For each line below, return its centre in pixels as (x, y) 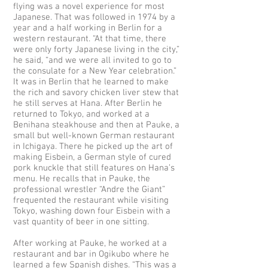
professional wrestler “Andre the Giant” (89, 190)
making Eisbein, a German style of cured (92, 157)
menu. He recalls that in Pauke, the (82, 179)
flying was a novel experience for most (89, 7)
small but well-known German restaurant (94, 136)
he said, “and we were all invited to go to (92, 60)
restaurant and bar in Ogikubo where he (91, 254)
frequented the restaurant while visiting (91, 200)
